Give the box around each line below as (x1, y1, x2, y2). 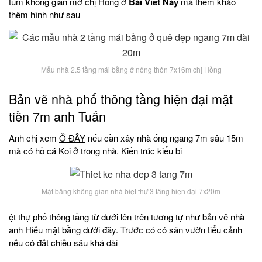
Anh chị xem (9, 131, 59, 144)
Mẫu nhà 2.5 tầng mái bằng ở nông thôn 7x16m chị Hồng (40, 64, 222, 75)
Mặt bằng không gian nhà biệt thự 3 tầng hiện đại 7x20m (42, 186, 220, 196)
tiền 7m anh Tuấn (9, 106, 106, 125)
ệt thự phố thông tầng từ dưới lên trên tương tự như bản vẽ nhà (9, 211, 244, 223)
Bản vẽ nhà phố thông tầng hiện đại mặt (9, 89, 233, 108)
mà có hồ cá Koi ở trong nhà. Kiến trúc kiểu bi (9, 144, 182, 157)
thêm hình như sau (9, 8, 80, 21)
